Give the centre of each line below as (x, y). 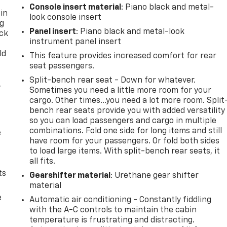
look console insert (66, 18)
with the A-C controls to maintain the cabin (113, 211)
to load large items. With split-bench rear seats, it (125, 152)
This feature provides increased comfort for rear (123, 56)
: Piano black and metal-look (130, 32)
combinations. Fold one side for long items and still (126, 131)
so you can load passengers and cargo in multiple (123, 121)
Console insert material (75, 8)
